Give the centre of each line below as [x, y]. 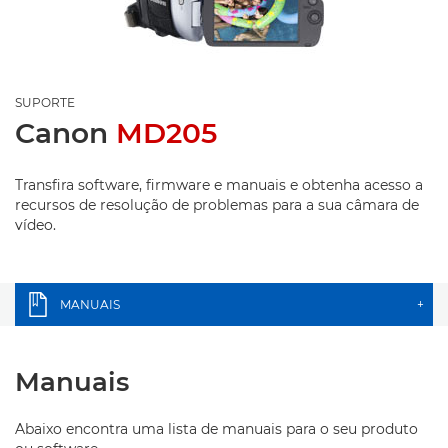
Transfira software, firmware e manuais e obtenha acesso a [219, 185]
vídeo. [35, 225]
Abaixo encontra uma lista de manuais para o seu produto [216, 429]
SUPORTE [45, 102]
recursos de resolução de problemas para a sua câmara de [217, 205]
